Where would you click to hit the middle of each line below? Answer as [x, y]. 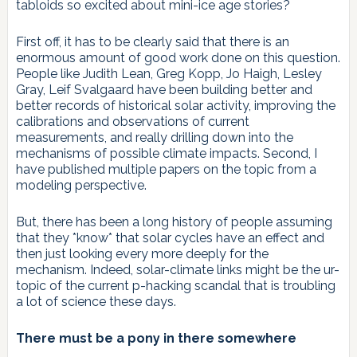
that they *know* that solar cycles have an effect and [170, 237]
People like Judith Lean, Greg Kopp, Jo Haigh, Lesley [169, 73]
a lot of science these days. [96, 301]
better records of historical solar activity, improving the [175, 105]
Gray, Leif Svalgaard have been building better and [164, 89]
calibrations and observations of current [132, 121]
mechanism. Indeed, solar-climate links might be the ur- [177, 269]
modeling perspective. [81, 185]
